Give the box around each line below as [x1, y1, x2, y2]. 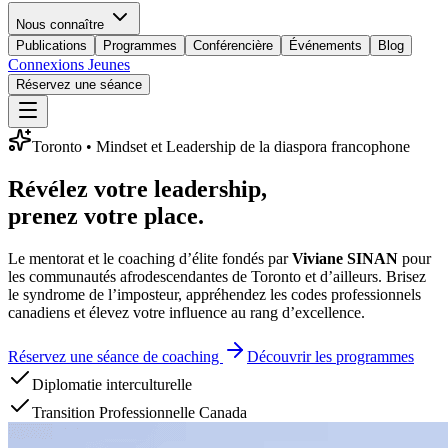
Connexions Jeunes [8, 56, 130, 73]
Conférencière [193, 38, 273, 53]
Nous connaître [16, 17, 108, 32]
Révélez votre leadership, [8, 175, 267, 202]
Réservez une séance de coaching [8, 347, 223, 365]
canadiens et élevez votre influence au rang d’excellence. [8, 303, 365, 321]
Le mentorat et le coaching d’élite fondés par [8, 249, 292, 267]
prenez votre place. [8, 202, 204, 229]
